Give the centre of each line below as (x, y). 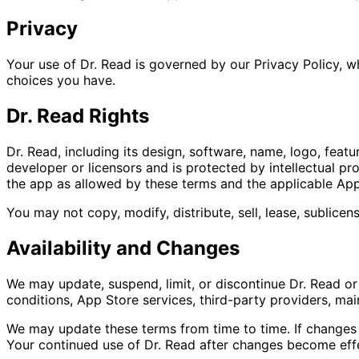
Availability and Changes (123, 248)
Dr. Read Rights (78, 116)
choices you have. (61, 81)
